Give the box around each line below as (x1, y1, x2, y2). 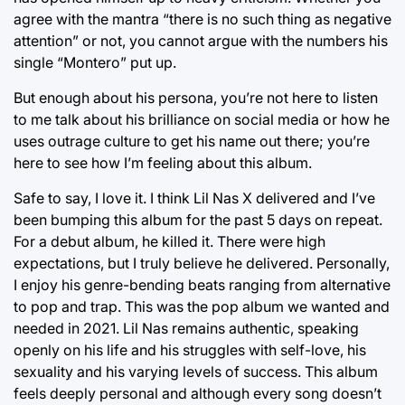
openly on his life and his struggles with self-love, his (14, 341, 366, 359)
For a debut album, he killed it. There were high (14, 232, 325, 250)
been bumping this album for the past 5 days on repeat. (14, 211, 382, 229)
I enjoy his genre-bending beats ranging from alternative (14, 276, 391, 294)
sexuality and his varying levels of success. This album (14, 363, 378, 381)
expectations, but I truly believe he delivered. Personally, (14, 254, 390, 272)
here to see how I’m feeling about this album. (14, 154, 312, 172)
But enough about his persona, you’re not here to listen (14, 89, 378, 107)
